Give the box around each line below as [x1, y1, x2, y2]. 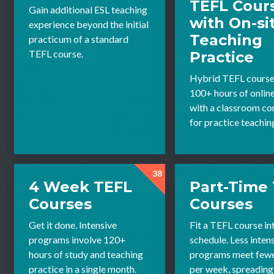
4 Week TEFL [29, 178, 132, 196]
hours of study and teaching [29, 248, 143, 261]
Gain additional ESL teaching [29, 4, 147, 16]
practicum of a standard [29, 33, 128, 45]
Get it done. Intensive [29, 219, 117, 231]
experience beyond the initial [29, 18, 149, 31]
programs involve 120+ [29, 234, 126, 246]
